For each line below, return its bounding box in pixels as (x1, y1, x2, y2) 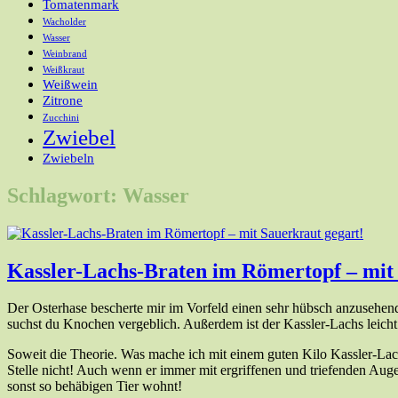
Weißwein (43, 76, 98, 92)
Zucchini (43, 112, 79, 123)
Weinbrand (43, 48, 87, 59)
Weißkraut (43, 64, 84, 75)
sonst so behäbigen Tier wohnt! (7, 378, 182, 394)
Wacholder (43, 16, 86, 27)
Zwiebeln (43, 149, 94, 165)
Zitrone (43, 92, 83, 107)
